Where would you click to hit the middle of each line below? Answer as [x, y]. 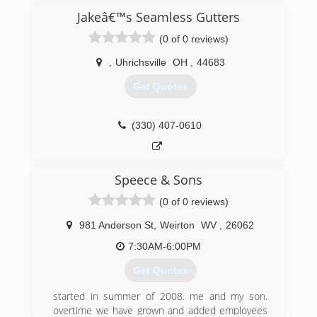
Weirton [177, 225]
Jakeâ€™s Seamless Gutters [158, 17]
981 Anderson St [116, 225]
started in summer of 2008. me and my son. [160, 296]
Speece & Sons [158, 180]
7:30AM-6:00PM [165, 246]
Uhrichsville [140, 62]
